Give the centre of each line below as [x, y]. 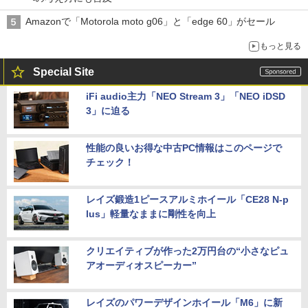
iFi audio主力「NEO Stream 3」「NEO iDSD [186, 96]
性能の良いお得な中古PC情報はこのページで [184, 147]
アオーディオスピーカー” [141, 265]
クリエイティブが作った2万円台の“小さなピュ [187, 251]
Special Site [64, 71]
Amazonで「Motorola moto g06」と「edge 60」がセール [151, 21]
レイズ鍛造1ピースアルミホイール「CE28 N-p [187, 199]
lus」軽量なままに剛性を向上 [151, 213]
